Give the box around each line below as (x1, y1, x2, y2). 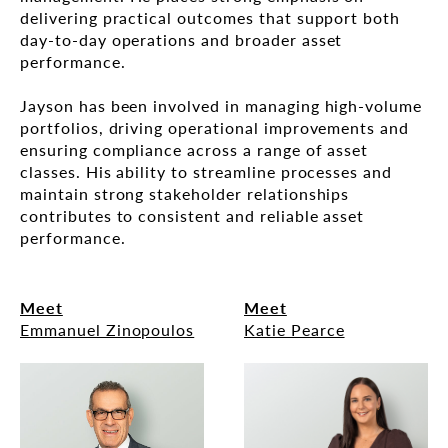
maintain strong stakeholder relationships (20, 182, 350, 206)
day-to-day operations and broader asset (20, 28, 343, 52)
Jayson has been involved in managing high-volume (20, 94, 423, 118)
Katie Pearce (244, 318, 345, 342)
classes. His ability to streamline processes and (20, 160, 393, 184)
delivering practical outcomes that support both (20, 6, 401, 30)
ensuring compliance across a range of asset (20, 138, 369, 162)
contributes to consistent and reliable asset (20, 204, 365, 228)
